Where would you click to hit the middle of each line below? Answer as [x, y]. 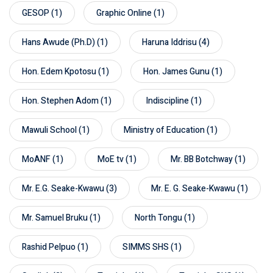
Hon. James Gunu [176, 71]
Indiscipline [167, 101]
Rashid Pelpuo [49, 247]
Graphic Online [124, 13]
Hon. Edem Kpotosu [59, 71]
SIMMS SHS [146, 247]
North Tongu [158, 218]
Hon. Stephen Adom [60, 101]
